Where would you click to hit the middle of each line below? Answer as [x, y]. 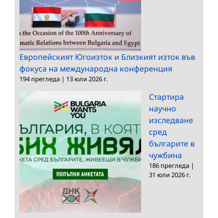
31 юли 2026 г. [170, 174]
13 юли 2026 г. [87, 79]
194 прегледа [40, 79]
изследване [171, 120]
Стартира [166, 97]
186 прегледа [169, 165]
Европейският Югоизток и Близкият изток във [107, 57]
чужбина [165, 155]
